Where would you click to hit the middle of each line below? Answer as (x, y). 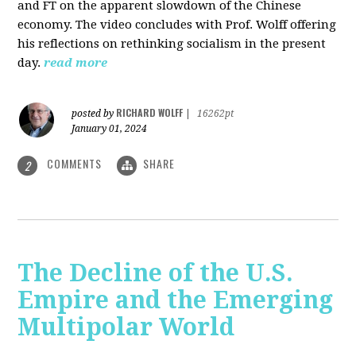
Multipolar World (126, 327)
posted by (94, 114)
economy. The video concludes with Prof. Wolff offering (177, 25)
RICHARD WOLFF (150, 113)
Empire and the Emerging (176, 300)
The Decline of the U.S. (156, 273)
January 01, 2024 (110, 129)
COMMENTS (75, 164)
